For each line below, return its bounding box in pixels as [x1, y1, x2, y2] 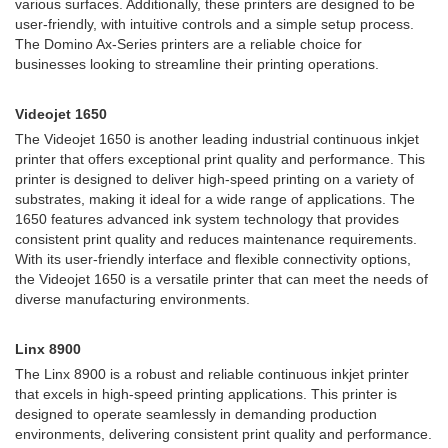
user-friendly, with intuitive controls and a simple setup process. [15, 16, 414, 32]
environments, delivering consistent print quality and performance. [15, 426, 432, 442]
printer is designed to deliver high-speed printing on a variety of [15, 171, 414, 187]
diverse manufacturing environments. [15, 291, 250, 307]
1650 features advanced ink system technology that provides [15, 211, 399, 227]
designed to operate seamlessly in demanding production [15, 406, 377, 422]
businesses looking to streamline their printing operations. [15, 56, 379, 72]
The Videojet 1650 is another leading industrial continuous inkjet [15, 131, 419, 147]
